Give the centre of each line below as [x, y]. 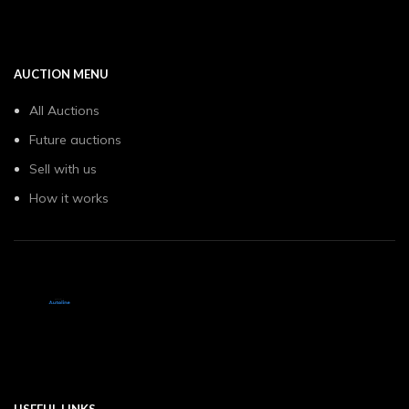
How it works [69, 199]
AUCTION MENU [61, 74]
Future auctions [75, 140]
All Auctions [64, 111]
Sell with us [63, 169]
